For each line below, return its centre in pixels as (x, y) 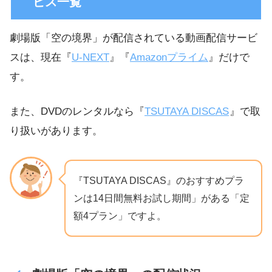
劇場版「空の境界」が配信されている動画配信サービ (134, 38)
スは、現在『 (41, 58)
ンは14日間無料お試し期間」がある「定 (161, 198)
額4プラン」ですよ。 (120, 216)
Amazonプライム (169, 58)
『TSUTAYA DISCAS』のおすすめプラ (159, 180)
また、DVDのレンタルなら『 (77, 112)
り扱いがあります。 (56, 131)
